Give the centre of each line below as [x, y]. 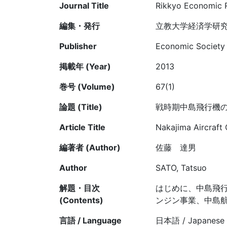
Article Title [82, 127]
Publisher [78, 46]
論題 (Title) [81, 107]
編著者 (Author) [90, 148]
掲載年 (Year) [85, 67]
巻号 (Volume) [87, 87]
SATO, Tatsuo [181, 168]
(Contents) [81, 200]
